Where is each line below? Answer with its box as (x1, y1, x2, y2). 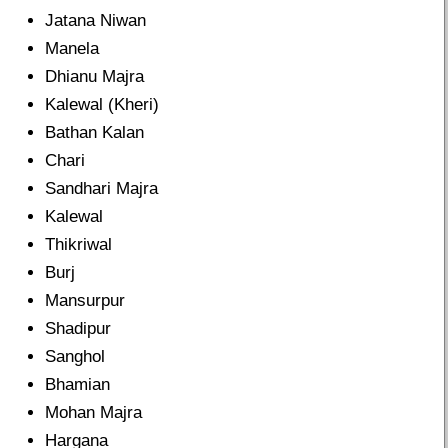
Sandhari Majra (45, 179, 158, 199)
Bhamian (45, 375, 110, 395)
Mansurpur (45, 291, 125, 311)
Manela (45, 39, 99, 59)
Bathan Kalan (45, 123, 144, 143)
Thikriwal (45, 235, 112, 255)
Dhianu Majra (45, 67, 144, 87)
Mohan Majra (45, 403, 142, 423)
